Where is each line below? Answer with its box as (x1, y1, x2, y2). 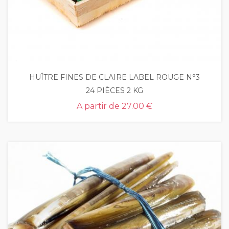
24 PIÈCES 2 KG (86, 86, 143, 95)
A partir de (77, 101, 120, 111)
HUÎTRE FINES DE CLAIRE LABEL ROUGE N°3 (29, 73, 200, 82)
